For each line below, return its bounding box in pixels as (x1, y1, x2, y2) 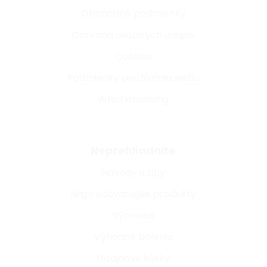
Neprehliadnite (91, 143, 176, 159)
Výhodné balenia (94, 230, 173, 244)
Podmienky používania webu (67, 71, 200, 85)
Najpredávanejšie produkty (70, 187, 197, 201)
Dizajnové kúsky (97, 252, 170, 266)
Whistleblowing (98, 92, 169, 107)
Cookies (114, 49, 152, 64)
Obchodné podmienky (80, 7, 186, 21)
